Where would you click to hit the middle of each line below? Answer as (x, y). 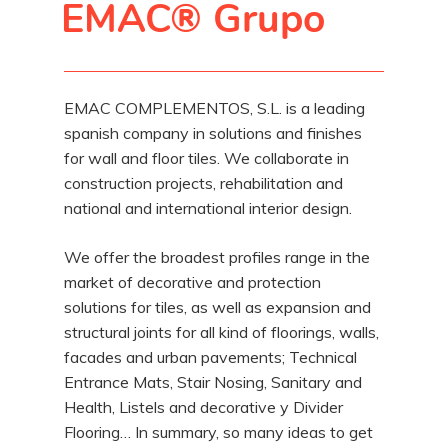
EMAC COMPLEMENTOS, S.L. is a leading (215, 108)
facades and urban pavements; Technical (211, 357)
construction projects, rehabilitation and (204, 183)
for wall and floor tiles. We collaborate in (207, 158)
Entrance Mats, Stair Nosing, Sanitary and (213, 382)
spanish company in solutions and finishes (213, 133)
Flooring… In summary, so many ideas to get (219, 432)
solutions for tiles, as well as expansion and (218, 307)
